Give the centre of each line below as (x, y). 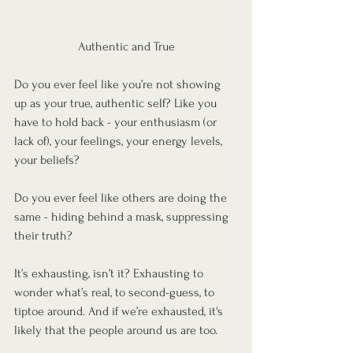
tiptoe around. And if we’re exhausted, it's (120, 312)
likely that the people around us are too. (116, 331)
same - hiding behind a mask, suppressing (123, 217)
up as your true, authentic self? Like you (117, 104)
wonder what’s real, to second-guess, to (116, 293)
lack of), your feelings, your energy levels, (120, 141)
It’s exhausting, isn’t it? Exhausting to (110, 274)
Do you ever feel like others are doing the (122, 198)
